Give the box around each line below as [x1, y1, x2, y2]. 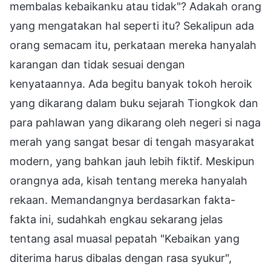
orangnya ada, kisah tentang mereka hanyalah [10, 174, 247, 187]
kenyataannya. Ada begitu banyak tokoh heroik [10, 77, 252, 90]
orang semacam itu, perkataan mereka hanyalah [10, 38, 256, 51]
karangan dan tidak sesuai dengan [10, 57, 185, 71]
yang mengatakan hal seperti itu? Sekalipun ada [10, 19, 254, 32]
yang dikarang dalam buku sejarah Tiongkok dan [10, 96, 258, 109]
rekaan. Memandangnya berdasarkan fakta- [10, 193, 235, 206]
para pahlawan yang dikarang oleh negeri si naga [10, 116, 261, 129]
